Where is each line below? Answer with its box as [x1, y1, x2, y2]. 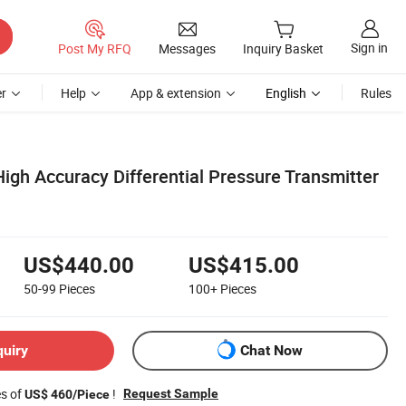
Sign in [351, 39, 388, 57]
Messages [159, 39, 216, 57]
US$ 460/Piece [24, 386, 110, 401]
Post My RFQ [58, 39, 131, 57]
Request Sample [123, 385, 218, 401]
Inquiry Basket [243, 40, 324, 58]
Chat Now [240, 342, 303, 360]
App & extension [130, 84, 221, 101]
